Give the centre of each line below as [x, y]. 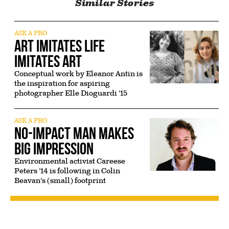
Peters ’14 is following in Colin [67, 171]
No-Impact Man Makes [74, 133]
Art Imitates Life [60, 45]
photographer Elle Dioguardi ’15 [71, 93]
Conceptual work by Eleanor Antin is [79, 74]
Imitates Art [48, 61]
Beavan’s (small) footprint [60, 180]
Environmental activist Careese [70, 161]
